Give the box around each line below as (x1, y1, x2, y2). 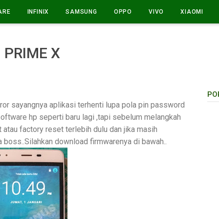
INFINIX (27, 8, 49, 15)
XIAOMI (180, 8, 204, 15)
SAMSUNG (66, 8, 97, 15)
